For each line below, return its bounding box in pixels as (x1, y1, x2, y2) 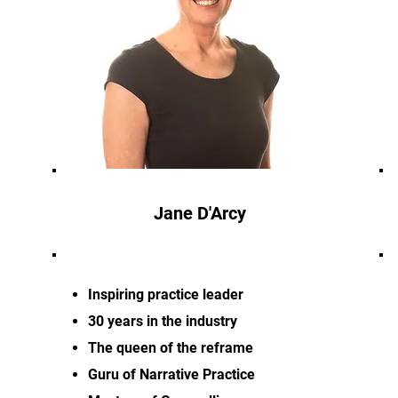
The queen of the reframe (88, 339, 253, 356)
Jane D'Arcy (154, 203, 246, 224)
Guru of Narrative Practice (88, 366, 255, 383)
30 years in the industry (88, 313, 237, 330)
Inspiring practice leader (88, 286, 243, 303)
